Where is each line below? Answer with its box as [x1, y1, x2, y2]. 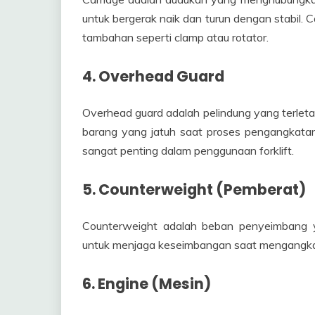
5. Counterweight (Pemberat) [82, 179, 306, 200]
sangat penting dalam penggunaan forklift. [82, 143, 294, 158]
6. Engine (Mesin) [82, 273, 211, 294]
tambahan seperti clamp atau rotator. [82, 30, 269, 45]
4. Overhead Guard [82, 66, 224, 87]
